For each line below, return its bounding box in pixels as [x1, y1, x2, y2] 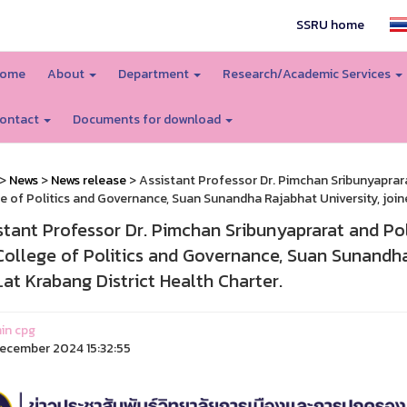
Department [117, 65, 192, 84]
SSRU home [296, 15, 365, 35]
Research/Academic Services [222, 65, 393, 84]
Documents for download [72, 110, 223, 129]
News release [50, 171, 126, 190]
